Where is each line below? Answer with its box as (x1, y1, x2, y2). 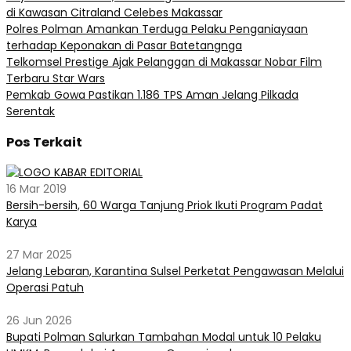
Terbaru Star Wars (6, 70, 105, 86)
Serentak (6, 103, 55, 119)
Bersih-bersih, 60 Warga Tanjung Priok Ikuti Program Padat (6, 197, 323, 214)
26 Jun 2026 (6, 313, 72, 329)
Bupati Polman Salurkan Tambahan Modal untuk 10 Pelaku (6, 329, 321, 346)
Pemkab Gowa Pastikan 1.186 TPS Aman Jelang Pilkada (6, 86, 299, 103)
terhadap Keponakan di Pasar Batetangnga (6, 37, 242, 53)
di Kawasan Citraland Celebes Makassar (6, 4, 223, 20)
